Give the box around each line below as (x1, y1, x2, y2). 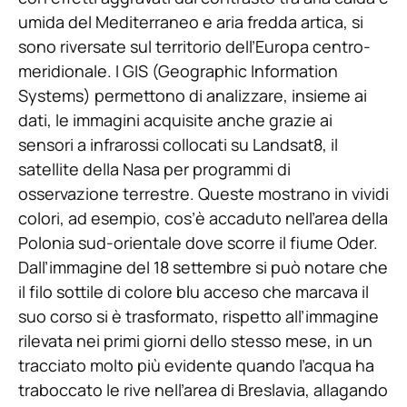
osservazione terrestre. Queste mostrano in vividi (18, 183, 389, 205)
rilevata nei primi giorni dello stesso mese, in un (18, 330, 372, 352)
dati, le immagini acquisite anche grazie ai (18, 109, 333, 132)
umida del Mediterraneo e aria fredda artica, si (18, 11, 363, 34)
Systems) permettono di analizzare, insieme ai (18, 84, 367, 107)
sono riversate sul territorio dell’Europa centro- (18, 35, 371, 58)
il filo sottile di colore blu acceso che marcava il (18, 281, 369, 303)
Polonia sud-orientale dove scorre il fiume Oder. (18, 232, 378, 254)
